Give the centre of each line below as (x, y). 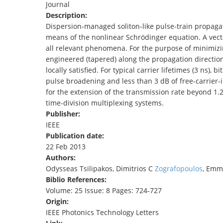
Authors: (62, 158)
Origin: (58, 202)
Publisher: (64, 114)
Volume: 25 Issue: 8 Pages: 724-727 (104, 191)
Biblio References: (77, 180)
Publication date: (76, 136)
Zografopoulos (179, 169)
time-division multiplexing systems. (105, 103)
